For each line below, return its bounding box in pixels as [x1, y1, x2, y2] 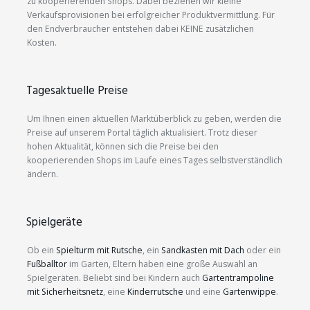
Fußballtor [27, 258, 67, 271]
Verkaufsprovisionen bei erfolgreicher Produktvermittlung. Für [27, 9, 275, 21]
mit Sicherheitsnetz [27, 286, 103, 298]
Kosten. [27, 37, 57, 49]
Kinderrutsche [127, 286, 183, 298]
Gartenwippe [223, 286, 276, 298]
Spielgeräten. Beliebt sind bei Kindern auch [27, 272, 202, 284]
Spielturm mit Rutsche [56, 244, 143, 257]
